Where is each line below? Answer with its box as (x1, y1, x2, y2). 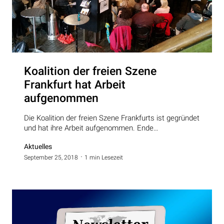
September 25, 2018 (24, 153, 78, 161)
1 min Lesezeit (84, 153, 123, 161)
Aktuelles (24, 142, 52, 150)
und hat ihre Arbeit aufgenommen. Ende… (24, 123, 158, 132)
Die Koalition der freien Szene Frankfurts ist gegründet (24, 113, 199, 122)
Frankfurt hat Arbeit (24, 77, 125, 91)
